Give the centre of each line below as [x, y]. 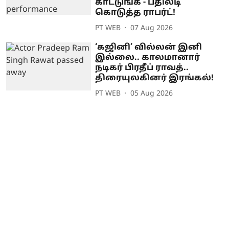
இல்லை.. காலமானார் [148, 58]
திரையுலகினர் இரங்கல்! [155, 78]
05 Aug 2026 [152, 94]
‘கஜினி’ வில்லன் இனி [149, 48]
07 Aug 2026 [152, 28]
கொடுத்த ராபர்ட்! [135, 13]
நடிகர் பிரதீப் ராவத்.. [142, 68]
